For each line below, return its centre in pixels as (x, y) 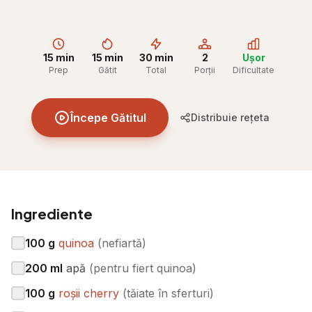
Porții (205, 70)
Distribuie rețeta (230, 117)
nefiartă (122, 243)
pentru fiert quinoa (143, 268)
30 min (156, 57)
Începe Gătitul (108, 118)
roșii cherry (89, 293)
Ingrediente (52, 213)
